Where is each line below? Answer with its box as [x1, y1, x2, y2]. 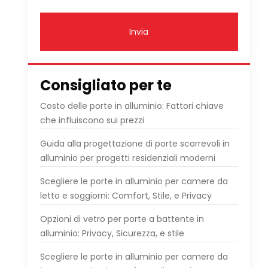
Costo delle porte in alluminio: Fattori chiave [39, 100, 224, 112]
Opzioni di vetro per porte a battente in [39, 213, 204, 225]
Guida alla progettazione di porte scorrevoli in [39, 138, 230, 150]
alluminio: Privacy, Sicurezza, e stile [39, 227, 184, 239]
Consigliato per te [39, 75, 172, 95]
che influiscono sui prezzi [39, 114, 144, 126]
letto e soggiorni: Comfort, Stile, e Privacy [39, 190, 212, 202]
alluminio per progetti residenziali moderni [39, 152, 215, 164]
